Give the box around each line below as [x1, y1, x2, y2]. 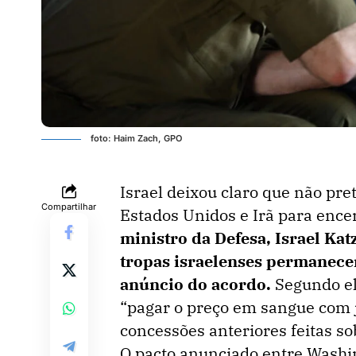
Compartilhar [41, 200, 96, 212]
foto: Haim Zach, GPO [91, 132, 182, 144]
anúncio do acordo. [120, 273, 275, 295]
